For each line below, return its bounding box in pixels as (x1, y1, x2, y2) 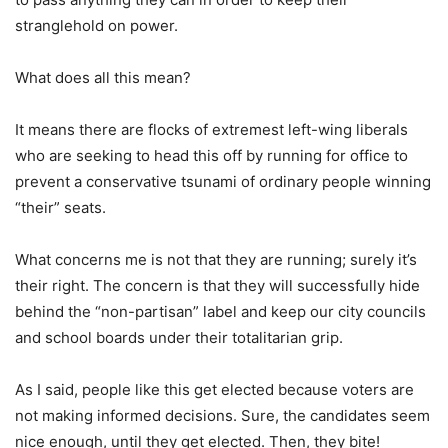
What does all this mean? (15, 68, 191, 88)
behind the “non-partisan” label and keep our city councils (15, 302, 426, 322)
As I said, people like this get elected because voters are (15, 380, 414, 400)
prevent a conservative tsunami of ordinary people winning (15, 172, 431, 192)
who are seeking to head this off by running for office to (15, 146, 408, 166)
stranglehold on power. (15, 16, 178, 36)
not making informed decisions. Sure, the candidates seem (15, 406, 430, 426)
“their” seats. (15, 198, 106, 218)
